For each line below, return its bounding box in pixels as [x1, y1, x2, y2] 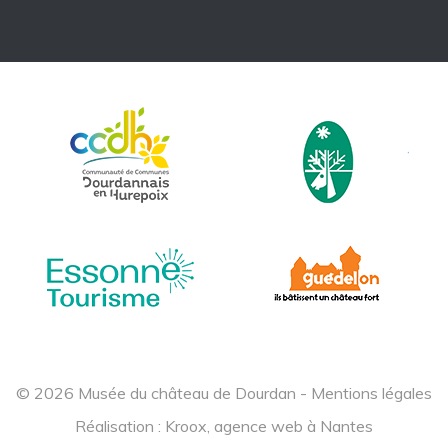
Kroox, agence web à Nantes [165, 416, 373, 436]
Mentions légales [311, 383, 432, 403]
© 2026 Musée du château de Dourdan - [16, 383, 311, 403]
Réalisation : [75, 416, 165, 436]
